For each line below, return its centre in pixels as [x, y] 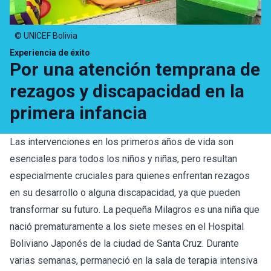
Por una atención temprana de [135, 69]
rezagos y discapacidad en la [127, 91]
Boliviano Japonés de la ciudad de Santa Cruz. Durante [124, 243]
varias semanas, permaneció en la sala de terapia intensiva [134, 260]
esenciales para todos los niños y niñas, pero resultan [123, 159]
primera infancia [78, 113]
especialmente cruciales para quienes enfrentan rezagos [130, 176]
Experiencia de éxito [50, 53]
